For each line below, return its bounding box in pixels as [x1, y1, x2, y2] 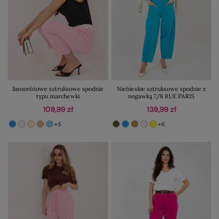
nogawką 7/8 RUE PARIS [128, 92, 195, 100]
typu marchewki [36, 92, 80, 100]
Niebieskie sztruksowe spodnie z [116, 85, 206, 93]
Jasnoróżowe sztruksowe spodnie [12, 85, 104, 93]
